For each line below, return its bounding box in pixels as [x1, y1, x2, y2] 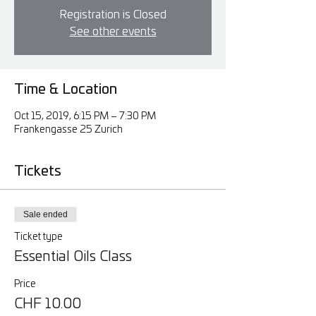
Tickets [14, 164, 61, 179]
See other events [69, 26, 157, 38]
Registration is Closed [59, 9, 166, 21]
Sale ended [23, 209, 68, 220]
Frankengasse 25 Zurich [14, 125, 123, 135]
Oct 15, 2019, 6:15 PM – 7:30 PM [14, 111, 156, 122]
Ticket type [14, 232, 63, 243]
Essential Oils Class [14, 250, 132, 265]
